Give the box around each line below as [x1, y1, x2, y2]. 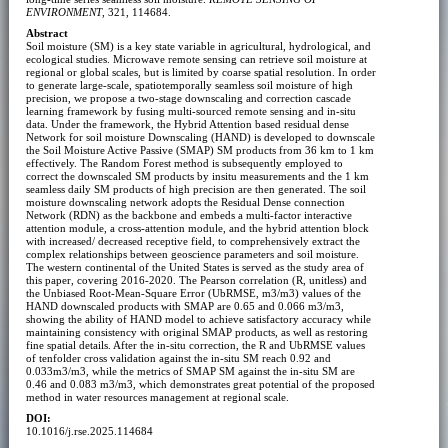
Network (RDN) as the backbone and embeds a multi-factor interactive [25, 208, 352, 221]
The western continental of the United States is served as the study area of [25, 260, 364, 273]
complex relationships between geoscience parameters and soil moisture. [25, 247, 359, 260]
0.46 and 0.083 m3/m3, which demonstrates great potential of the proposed [25, 377, 375, 390]
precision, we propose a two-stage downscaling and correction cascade [25, 91, 351, 104]
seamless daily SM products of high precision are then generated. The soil [25, 182, 366, 195]
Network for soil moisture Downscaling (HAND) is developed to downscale [25, 130, 375, 143]
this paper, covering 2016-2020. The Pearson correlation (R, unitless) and [25, 273, 367, 286]
